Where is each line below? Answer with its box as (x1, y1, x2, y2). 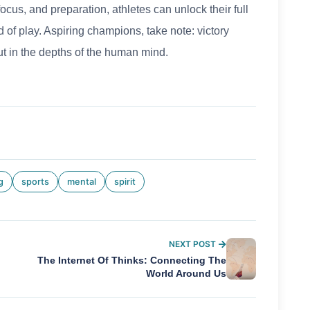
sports (21, 176, 49, 188)
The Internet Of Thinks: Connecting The (37, 255, 227, 266)
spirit (114, 176, 136, 188)
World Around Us (146, 268, 227, 280)
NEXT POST (169, 239, 217, 250)
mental (67, 176, 96, 188)
